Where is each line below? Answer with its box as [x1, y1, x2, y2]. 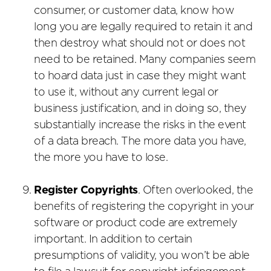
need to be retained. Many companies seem [34, 54, 255, 66]
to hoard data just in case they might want [34, 71, 246, 82]
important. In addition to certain [34, 234, 192, 246]
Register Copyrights [34, 185, 138, 197]
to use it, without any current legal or [34, 87, 218, 99]
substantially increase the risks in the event [34, 120, 246, 131]
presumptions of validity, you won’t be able [34, 250, 250, 262]
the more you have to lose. [34, 152, 168, 164]
